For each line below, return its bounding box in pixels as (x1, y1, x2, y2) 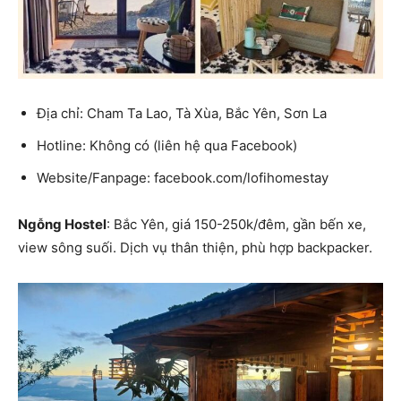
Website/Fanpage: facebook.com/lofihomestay (37, 168, 328, 186)
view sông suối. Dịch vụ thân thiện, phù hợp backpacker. (18, 238, 372, 256)
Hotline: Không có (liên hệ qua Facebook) (37, 136, 297, 154)
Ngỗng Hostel (18, 215, 107, 233)
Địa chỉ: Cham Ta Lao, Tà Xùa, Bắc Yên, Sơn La (37, 104, 327, 122)
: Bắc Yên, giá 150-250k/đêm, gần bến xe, (107, 215, 366, 233)
